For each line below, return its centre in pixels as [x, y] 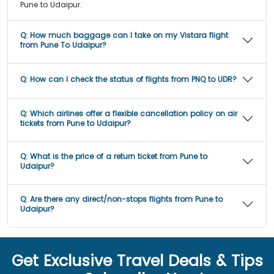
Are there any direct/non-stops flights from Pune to [126, 199]
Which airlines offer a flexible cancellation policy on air [134, 113]
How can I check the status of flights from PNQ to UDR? [133, 79]
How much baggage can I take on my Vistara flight [129, 35]
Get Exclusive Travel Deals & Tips [137, 261]
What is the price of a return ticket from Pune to [119, 156]
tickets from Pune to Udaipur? [76, 123]
